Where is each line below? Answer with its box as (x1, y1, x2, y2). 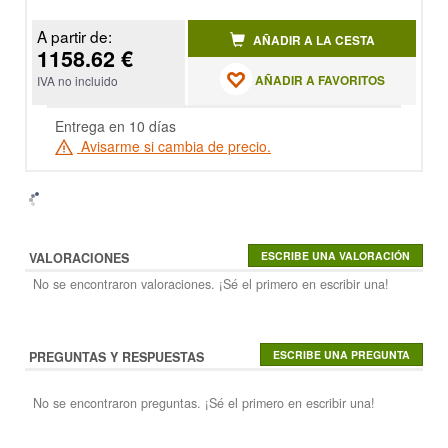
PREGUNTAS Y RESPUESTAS (29, 348, 204, 367)
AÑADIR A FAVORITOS (251, 71, 385, 89)
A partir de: (37, 25, 112, 48)
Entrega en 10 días (55, 116, 176, 137)
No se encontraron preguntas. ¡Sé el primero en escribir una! (33, 394, 375, 413)
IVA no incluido (37, 72, 118, 90)
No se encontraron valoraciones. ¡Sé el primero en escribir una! (33, 275, 389, 294)
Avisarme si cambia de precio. (77, 136, 271, 157)
